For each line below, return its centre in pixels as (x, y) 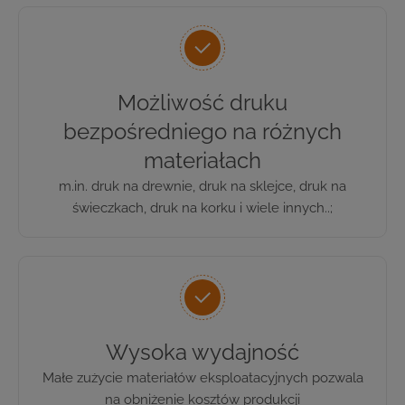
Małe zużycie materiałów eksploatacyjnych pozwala (202, 377)
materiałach (202, 160)
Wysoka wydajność (202, 352)
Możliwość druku (202, 102)
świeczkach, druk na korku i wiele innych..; (202, 207)
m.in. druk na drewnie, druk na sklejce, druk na (202, 186)
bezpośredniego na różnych (202, 131)
